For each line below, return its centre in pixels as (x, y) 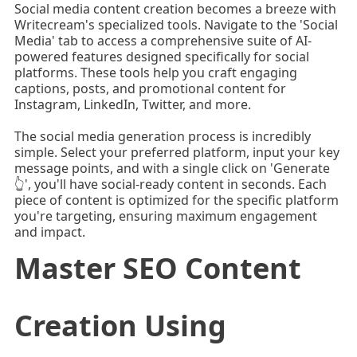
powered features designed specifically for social (161, 57)
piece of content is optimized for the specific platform (176, 200)
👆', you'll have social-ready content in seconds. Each (170, 184)
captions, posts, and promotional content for (150, 89)
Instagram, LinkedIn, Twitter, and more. (132, 105)
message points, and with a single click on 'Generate (172, 169)
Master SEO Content (157, 269)
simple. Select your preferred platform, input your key (177, 153)
